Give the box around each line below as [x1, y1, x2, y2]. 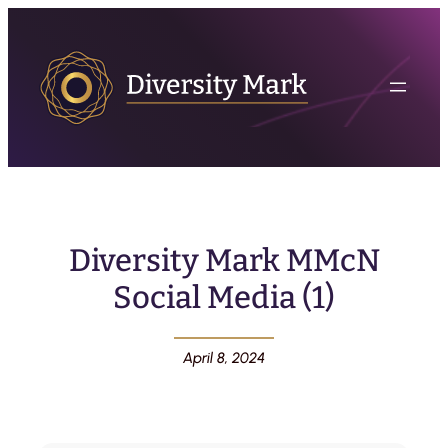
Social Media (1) [113, 278, 335, 316]
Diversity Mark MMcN [68, 241, 380, 279]
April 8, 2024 [183, 348, 265, 367]
